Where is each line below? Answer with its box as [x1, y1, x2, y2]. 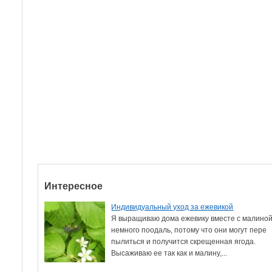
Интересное [44, 180, 103, 191]
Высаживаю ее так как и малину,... [111, 248, 228, 257]
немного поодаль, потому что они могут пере [111, 225, 267, 234]
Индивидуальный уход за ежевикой [111, 202, 234, 211]
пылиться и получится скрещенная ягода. [111, 237, 256, 246]
